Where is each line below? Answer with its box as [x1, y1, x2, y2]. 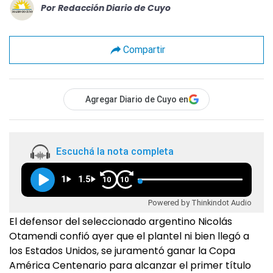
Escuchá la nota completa [56, 146, 174, 158]
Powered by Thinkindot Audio [148, 197, 252, 207]
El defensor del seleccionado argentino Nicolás [9, 214, 232, 229]
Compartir [122, 44, 165, 56]
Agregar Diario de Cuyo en [85, 94, 188, 104]
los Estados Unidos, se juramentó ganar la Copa [9, 243, 235, 258]
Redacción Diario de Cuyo [58, 2, 171, 15]
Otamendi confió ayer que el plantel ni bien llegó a [9, 229, 249, 243]
